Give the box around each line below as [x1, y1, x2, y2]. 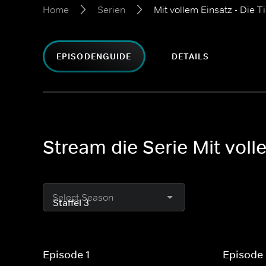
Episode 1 [43, 248, 90, 261]
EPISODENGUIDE [56, 51, 132, 62]
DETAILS [171, 51, 210, 62]
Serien [97, 4, 125, 15]
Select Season [52, 191, 113, 203]
